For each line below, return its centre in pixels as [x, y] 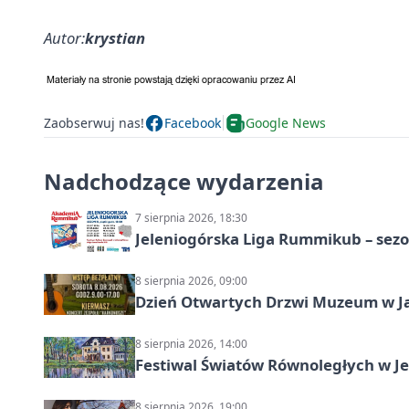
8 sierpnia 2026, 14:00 [191, 343]
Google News [286, 123]
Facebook [193, 123]
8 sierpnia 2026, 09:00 [191, 280]
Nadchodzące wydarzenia [184, 181]
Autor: [64, 37]
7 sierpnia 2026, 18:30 [191, 217]
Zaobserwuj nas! [94, 123]
